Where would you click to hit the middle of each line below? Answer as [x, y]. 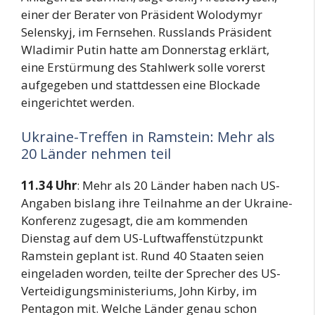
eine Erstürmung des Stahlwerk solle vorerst [143, 67]
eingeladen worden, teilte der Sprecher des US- [151, 273]
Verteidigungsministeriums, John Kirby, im [139, 291]
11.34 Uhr [49, 185]
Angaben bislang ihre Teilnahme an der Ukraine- [157, 203]
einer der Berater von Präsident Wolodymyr [142, 14]
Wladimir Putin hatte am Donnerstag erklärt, [145, 49]
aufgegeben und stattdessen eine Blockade [141, 84]
